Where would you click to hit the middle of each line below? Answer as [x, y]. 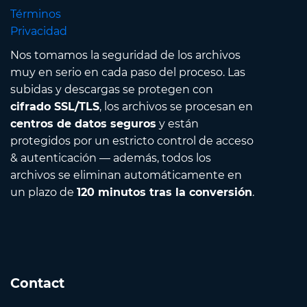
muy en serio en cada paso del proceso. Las [128, 73]
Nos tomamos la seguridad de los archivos [125, 56]
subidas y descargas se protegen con [112, 90]
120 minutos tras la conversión [164, 193]
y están [177, 124]
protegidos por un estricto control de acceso [132, 141]
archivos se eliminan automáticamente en [126, 175]
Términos [36, 14]
